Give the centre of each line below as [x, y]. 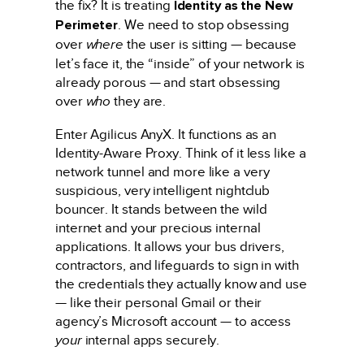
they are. [139, 102]
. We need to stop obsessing [204, 25]
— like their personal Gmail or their [159, 302]
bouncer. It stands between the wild [161, 209]
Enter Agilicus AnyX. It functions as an [166, 134]
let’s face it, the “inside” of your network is [180, 64]
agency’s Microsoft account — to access [173, 321]
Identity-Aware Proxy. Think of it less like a [181, 153]
